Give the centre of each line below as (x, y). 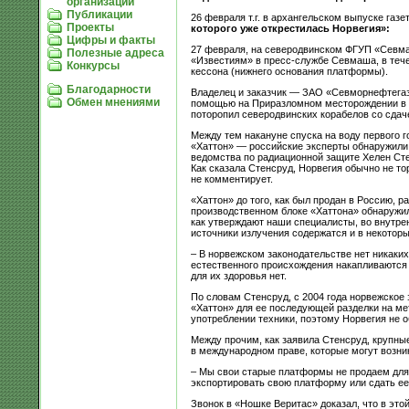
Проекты (90, 27)
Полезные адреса (115, 52)
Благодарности (109, 89)
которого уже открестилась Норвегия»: (290, 28)
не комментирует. (231, 178)
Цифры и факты (111, 40)
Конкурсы (93, 65)
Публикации (100, 14)
